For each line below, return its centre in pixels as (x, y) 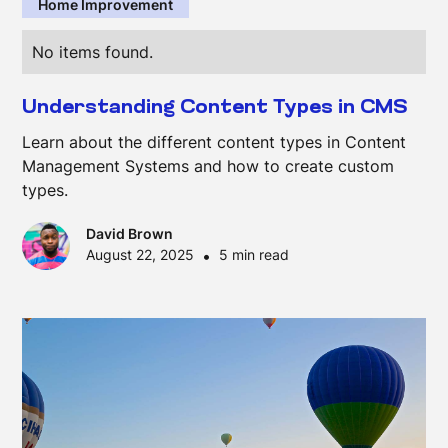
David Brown (130, 234)
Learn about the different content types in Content (214, 141)
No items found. (93, 51)
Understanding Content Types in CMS (215, 107)
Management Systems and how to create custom (208, 165)
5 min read (254, 255)
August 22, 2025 (140, 255)
